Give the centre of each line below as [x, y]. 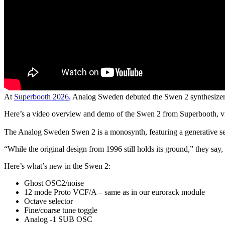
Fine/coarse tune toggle [61, 210]
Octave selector [48, 201]
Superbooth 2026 [41, 96]
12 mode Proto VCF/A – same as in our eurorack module [115, 192]
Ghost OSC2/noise [54, 183]
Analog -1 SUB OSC [58, 219]
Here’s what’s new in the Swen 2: [57, 166]
